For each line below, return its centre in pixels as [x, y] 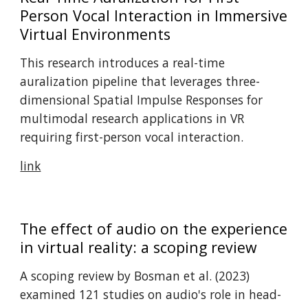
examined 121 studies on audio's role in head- [151, 294]
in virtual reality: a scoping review [139, 247]
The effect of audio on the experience [154, 229]
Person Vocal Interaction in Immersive [154, 15]
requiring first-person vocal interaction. [132, 137]
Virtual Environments [96, 34]
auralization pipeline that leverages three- [140, 81]
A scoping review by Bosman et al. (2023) [135, 276]
